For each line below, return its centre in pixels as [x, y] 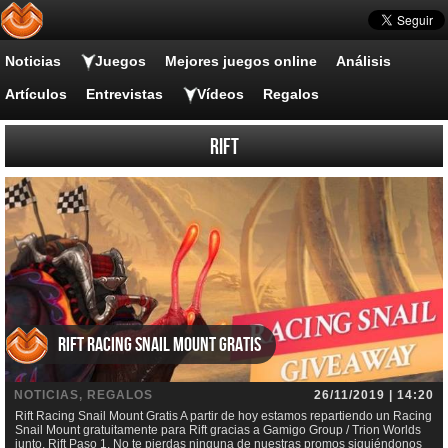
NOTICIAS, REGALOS [83, 395]
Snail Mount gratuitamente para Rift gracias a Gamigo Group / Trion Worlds [218, 430]
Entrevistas [124, 94]
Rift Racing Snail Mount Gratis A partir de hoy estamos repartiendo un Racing [223, 416]
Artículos [36, 94]
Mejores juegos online [241, 61]
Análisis [363, 61]
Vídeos [220, 94]
